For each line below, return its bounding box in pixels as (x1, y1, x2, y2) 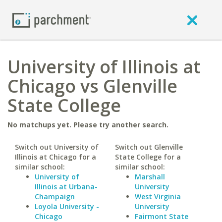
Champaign (35, 192, 75, 201)
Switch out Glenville (114, 142, 183, 152)
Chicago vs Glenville (7, 74, 177, 98)
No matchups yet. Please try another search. (7, 120, 168, 129)
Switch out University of (15, 142, 99, 152)
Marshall (134, 172, 165, 181)
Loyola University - (35, 202, 99, 211)
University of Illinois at (7, 55, 201, 79)
